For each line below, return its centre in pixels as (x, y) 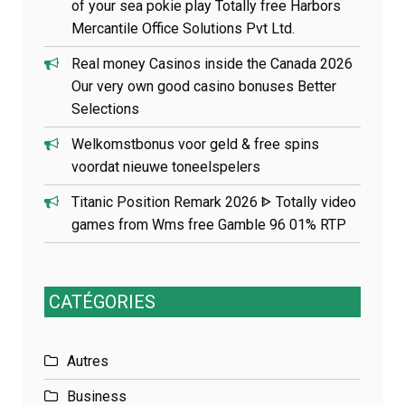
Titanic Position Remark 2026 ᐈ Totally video (214, 202)
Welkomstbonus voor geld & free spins (195, 144)
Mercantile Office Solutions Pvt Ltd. (183, 28)
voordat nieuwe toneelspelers (166, 166)
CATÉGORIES (102, 301)
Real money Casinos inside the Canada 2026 (212, 63)
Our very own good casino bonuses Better (204, 86)
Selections (105, 108)
